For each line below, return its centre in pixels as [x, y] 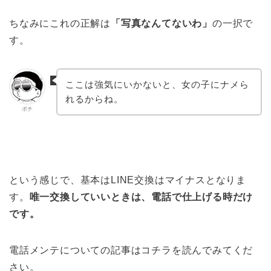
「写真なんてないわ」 [162, 24]
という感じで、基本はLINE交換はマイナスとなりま [128, 180]
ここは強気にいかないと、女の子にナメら [157, 84]
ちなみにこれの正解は [60, 24]
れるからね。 [94, 99]
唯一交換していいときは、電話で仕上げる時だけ [141, 197]
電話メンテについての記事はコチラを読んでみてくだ [131, 250]
